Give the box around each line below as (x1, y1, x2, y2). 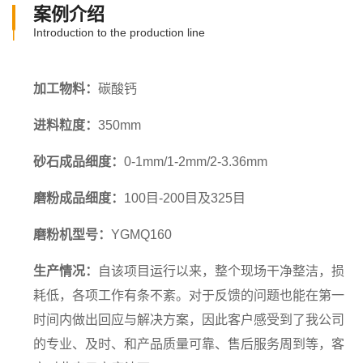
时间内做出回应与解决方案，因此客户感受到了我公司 (33, 312, 344, 327)
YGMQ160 (111, 227, 172, 241)
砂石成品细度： (33, 154, 124, 169)
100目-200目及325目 (124, 190, 246, 205)
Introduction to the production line (33, 25, 205, 39)
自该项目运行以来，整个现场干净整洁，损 (98, 263, 344, 278)
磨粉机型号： (33, 227, 111, 241)
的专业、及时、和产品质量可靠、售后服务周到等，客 (33, 336, 344, 351)
